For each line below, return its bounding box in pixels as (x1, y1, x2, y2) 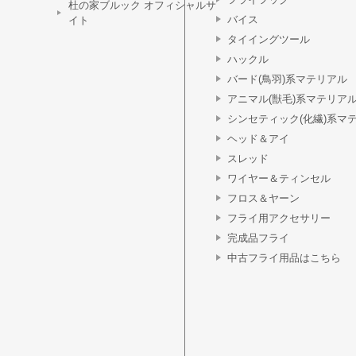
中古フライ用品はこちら (227, 252, 341, 264)
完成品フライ (227, 232, 289, 244)
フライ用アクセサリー (227, 212, 331, 224)
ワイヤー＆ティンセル (227, 172, 331, 184)
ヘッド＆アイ (227, 133, 289, 145)
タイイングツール (227, 33, 310, 45)
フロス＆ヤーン (227, 192, 300, 204)
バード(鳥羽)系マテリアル (227, 73, 347, 85)
